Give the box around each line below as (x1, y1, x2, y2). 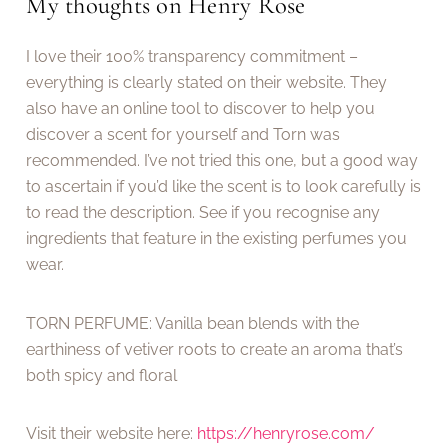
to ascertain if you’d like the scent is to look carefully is (26, 177, 422, 197)
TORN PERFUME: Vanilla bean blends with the (26, 313, 360, 333)
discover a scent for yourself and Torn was (26, 125, 341, 145)
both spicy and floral (26, 365, 178, 385)
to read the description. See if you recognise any (26, 203, 381, 223)
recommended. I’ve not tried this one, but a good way (26, 151, 419, 171)
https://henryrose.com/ (197, 424, 376, 444)
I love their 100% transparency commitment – (26, 47, 359, 67)
